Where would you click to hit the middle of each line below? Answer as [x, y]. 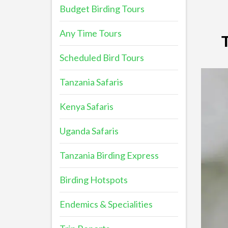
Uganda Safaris [89, 131]
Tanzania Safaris [91, 82]
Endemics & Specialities [106, 204]
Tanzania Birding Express [109, 155]
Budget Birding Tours [102, 9]
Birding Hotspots [94, 180]
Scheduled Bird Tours [102, 58]
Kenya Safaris [87, 106]
